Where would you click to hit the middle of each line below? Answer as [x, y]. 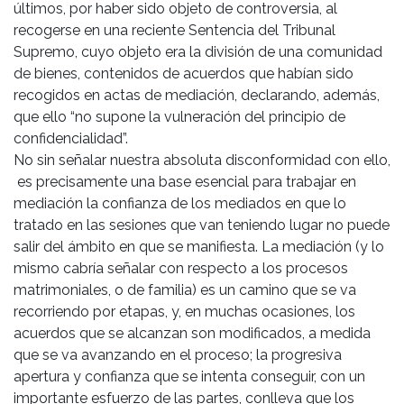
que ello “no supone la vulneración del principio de [179, 117]
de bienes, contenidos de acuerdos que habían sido [184, 74]
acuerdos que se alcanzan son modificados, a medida [192, 334]
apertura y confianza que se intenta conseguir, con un [189, 377]
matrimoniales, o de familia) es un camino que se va [185, 290]
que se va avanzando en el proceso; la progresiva [178, 355]
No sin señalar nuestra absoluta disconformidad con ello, [202, 161]
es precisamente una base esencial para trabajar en [185, 182]
